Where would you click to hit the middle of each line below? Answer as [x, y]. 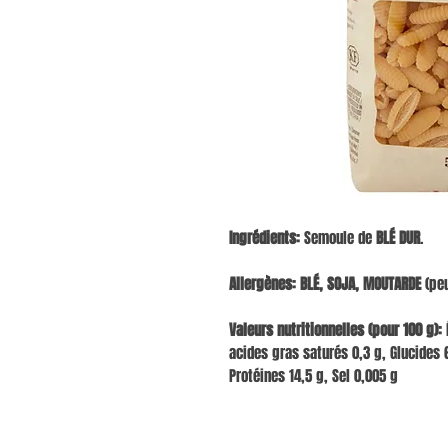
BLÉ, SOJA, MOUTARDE [360, 284]
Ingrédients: [264, 238]
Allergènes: [262, 284]
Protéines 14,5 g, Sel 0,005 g [313, 376]
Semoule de [338, 238]
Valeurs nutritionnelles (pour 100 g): [335, 330]
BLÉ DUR [398, 238]
